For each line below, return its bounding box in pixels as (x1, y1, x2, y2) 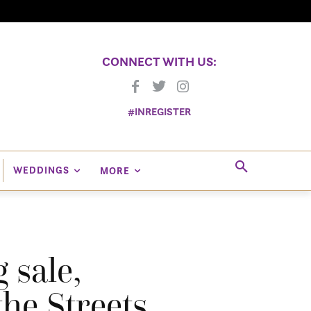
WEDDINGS (12, 164, 69, 177)
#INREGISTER (127, 104, 191, 118)
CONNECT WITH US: (101, 53, 217, 69)
